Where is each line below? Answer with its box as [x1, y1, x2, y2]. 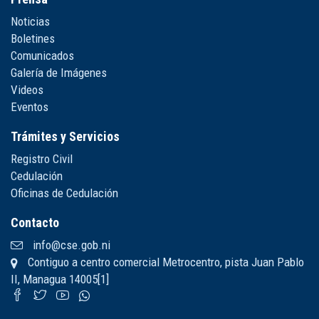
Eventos [11, 100, 48, 114]
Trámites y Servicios [11, 129, 120, 144]
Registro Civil [11, 152, 73, 166]
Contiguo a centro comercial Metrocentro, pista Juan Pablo [25, 255, 304, 269]
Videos [11, 83, 43, 97]
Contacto [11, 215, 59, 230]
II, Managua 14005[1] [11, 272, 109, 286]
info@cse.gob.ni [30, 238, 110, 252]
